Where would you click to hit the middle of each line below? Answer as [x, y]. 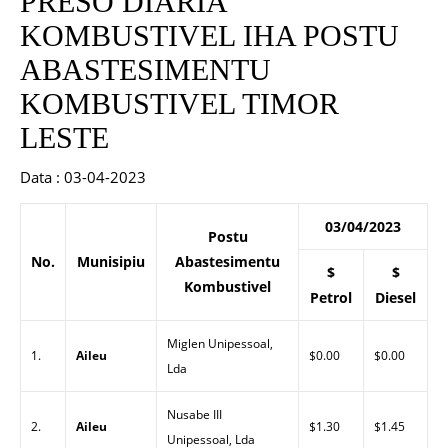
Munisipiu [111, 261]
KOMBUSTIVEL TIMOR [179, 103]
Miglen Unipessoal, [220, 343]
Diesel [395, 297]
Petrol [331, 297]
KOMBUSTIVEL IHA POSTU [209, 35]
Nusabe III [194, 414]
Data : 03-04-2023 [88, 177]
